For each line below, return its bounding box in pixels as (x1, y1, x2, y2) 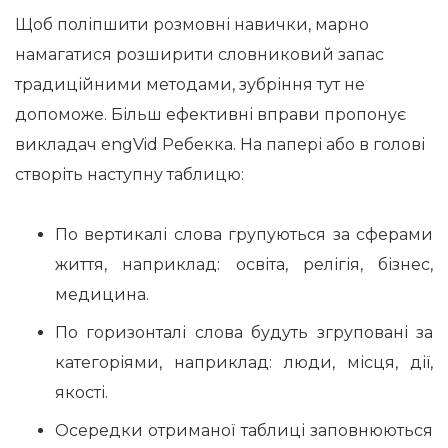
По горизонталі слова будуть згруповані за (55, 323, 433, 342)
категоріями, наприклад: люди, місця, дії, (55, 353, 433, 372)
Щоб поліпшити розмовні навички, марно (15, 15, 369, 34)
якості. (55, 383, 108, 402)
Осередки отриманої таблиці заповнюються (55, 421, 433, 440)
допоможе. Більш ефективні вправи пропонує (15, 105, 406, 124)
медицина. (55, 285, 149, 304)
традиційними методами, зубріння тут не (15, 75, 365, 94)
